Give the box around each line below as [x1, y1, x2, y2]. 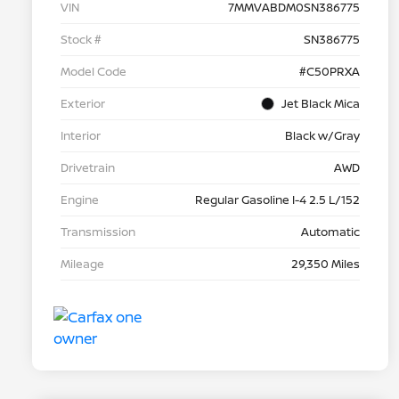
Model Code [61, 63, 126, 80]
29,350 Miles [291, 256, 360, 273]
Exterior [61, 95, 105, 112]
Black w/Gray [285, 127, 360, 144]
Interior [61, 127, 101, 144]
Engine [61, 191, 99, 208]
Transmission [61, 224, 135, 240]
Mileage [61, 256, 104, 273]
